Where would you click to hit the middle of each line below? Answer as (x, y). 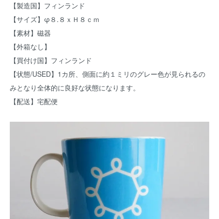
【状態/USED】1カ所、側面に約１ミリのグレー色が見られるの (108, 74)
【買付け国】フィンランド (51, 60)
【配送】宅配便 (34, 101)
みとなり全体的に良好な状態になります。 (75, 88)
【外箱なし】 (30, 47)
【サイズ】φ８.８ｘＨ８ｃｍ (55, 19)
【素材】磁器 (30, 33)
